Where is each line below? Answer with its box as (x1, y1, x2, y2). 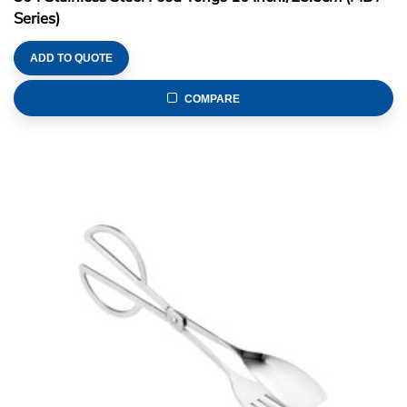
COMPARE (184, 92, 241, 105)
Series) (14, 7, 60, 29)
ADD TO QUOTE (30, 51, 113, 65)
